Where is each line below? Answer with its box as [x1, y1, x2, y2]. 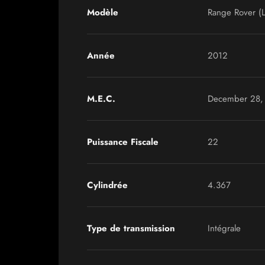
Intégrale [208, 222, 241, 235]
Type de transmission [87, 222, 175, 235]
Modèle [87, 6, 118, 19]
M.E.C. [87, 92, 115, 105]
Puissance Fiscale [87, 135, 159, 148]
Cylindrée [87, 179, 128, 192]
